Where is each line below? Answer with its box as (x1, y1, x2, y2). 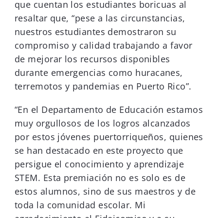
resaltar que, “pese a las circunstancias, (15, 12, 185, 24)
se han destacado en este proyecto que (15, 145, 183, 157)
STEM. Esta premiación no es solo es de (15, 172, 186, 184)
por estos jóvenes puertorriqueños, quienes (15, 131, 203, 143)
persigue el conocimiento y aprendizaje (15, 158, 184, 170)
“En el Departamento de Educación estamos (15, 104, 203, 116)
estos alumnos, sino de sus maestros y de (15, 185, 196, 198)
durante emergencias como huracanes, (15, 67, 183, 79)
